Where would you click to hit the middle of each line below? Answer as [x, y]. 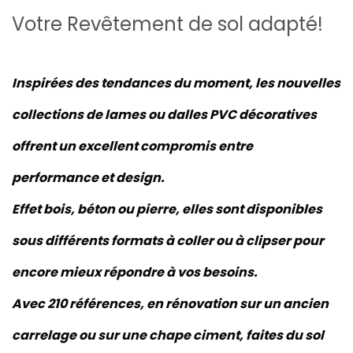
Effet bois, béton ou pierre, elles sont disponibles [167, 209]
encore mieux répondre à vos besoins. [135, 272]
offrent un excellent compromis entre [132, 146]
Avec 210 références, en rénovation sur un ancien [170, 304]
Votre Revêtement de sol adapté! [167, 24]
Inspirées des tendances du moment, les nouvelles [176, 83]
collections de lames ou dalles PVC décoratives [164, 115]
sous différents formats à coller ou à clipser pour [168, 241]
